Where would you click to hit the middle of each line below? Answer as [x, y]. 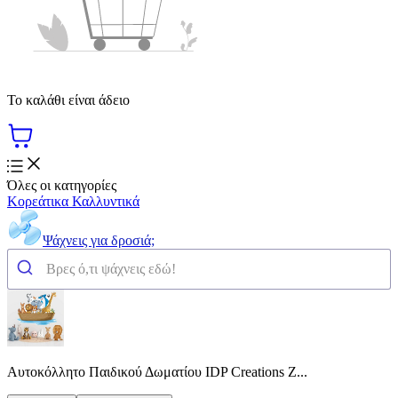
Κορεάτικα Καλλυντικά [73, 201]
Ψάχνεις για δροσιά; [99, 240]
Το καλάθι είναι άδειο [68, 99]
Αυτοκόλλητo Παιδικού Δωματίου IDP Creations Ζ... [157, 371]
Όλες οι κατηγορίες [62, 185]
